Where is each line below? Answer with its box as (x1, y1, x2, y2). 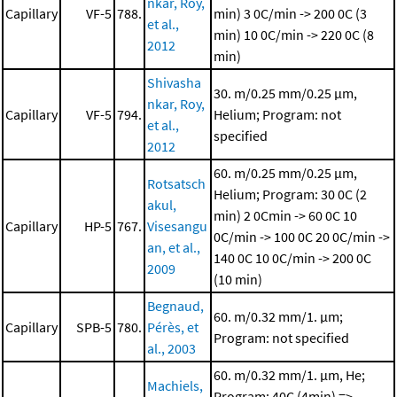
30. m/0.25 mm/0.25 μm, (214, 84, 357, 103)
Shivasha (147, 74, 201, 92)
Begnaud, (147, 297, 204, 315)
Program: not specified (214, 329, 349, 347)
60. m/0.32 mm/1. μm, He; (214, 366, 365, 385)
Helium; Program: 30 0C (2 (214, 185, 367, 204)
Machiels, (147, 377, 203, 395)
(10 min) (214, 270, 262, 289)
